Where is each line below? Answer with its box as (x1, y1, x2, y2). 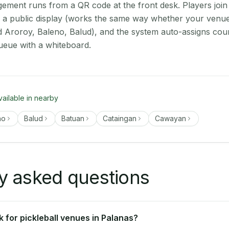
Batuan (61, 114, 84, 123)
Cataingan (103, 114, 136, 123)
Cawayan (155, 114, 186, 123)
